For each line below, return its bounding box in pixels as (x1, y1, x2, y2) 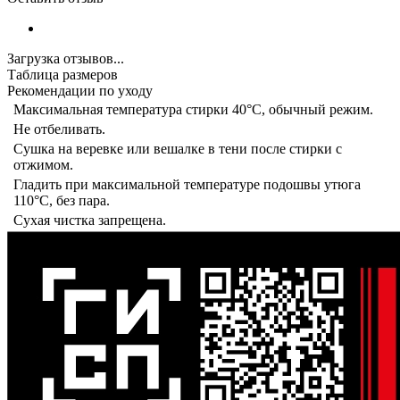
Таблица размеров (7, 66, 118, 82)
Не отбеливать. (13, 121, 105, 137)
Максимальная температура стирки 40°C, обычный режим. (13, 101, 373, 117)
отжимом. (13, 156, 73, 172)
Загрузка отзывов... (7, 50, 124, 66)
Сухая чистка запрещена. (13, 212, 166, 228)
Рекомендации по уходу (7, 82, 153, 98)
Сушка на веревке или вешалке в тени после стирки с (13, 140, 342, 156)
